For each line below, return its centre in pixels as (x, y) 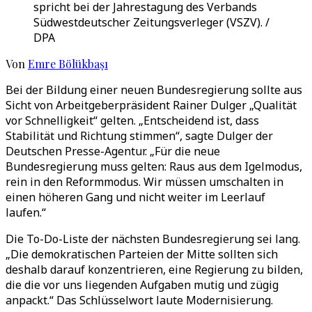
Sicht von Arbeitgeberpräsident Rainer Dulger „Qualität (151, 105)
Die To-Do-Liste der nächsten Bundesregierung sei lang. (153, 239)
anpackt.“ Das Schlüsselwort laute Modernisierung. (139, 300)
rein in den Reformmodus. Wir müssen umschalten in (145, 182)
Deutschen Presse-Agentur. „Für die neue (113, 151)
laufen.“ (26, 212)
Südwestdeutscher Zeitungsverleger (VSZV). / (151, 22)
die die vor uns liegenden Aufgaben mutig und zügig (142, 285)
